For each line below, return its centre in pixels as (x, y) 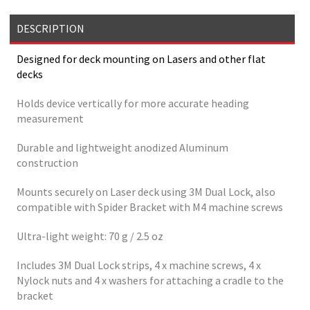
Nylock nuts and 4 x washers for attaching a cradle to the (151, 281)
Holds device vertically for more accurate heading (133, 103)
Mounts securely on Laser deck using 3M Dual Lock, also (146, 192)
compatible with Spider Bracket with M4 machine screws (150, 207)
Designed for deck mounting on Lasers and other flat (142, 59)
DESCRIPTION (50, 29)
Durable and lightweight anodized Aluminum (123, 148)
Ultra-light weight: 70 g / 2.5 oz (90, 236)
